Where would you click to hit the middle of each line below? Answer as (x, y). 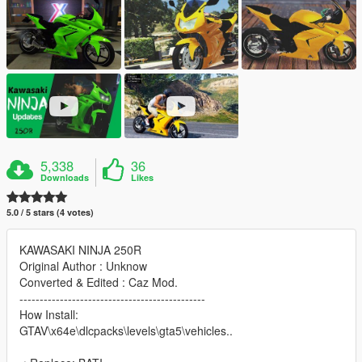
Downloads (65, 177)
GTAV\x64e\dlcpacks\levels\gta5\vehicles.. (126, 330)
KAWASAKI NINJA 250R (80, 250)
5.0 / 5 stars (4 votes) (50, 212)
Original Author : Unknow (83, 266)
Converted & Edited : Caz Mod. (99, 282)
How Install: (49, 314)
